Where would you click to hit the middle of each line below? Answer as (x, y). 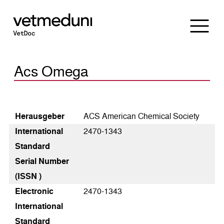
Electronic (34, 191)
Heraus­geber (40, 116)
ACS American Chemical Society (142, 116)
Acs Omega (51, 72)
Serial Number (42, 161)
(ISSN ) (28, 176)
